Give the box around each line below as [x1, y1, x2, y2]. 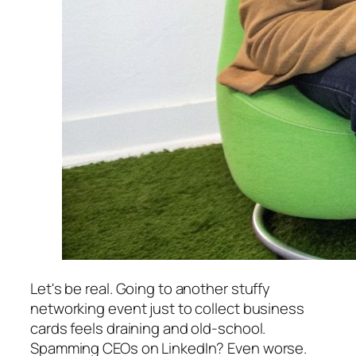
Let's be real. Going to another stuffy [30, 278, 271, 300]
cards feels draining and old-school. [30, 318, 266, 339]
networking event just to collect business [30, 298, 304, 319]
